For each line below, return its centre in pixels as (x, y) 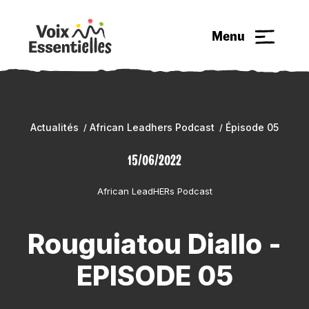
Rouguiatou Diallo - (154, 244)
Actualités (54, 127)
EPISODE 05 (154, 276)
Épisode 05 (252, 127)
